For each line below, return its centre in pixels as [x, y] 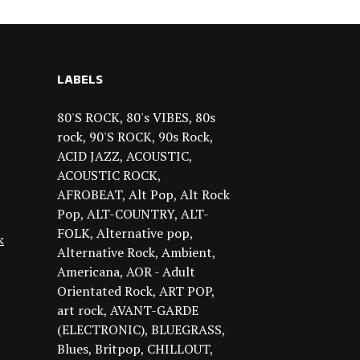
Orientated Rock [105, 291]
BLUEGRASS [186, 330]
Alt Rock [205, 195]
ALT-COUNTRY [131, 214]
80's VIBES [157, 118]
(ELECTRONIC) [101, 330]
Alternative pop [143, 233]
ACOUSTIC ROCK [107, 176]
